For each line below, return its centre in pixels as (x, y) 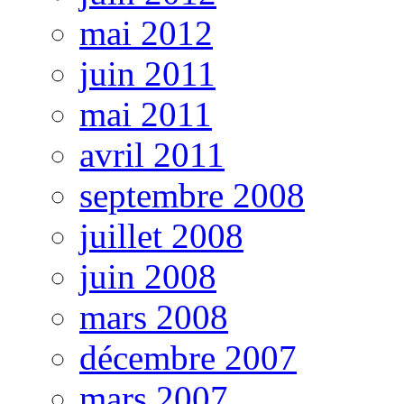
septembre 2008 (192, 195)
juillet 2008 (161, 235)
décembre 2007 (188, 357)
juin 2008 (148, 276)
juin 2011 (147, 73)
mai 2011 (146, 114)
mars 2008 (154, 317)
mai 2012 (146, 32)
